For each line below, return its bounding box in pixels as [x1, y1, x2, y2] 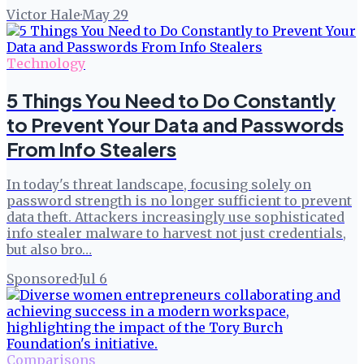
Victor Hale [6, 6, 80, 23]
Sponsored [6, 271, 77, 288]
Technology [6, 54, 85, 71]
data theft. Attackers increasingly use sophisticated [6, 209, 344, 226]
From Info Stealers [6, 136, 176, 161]
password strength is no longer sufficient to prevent [6, 193, 352, 210]
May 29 [82, 6, 128, 23]
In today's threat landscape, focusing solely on [6, 176, 311, 193]
